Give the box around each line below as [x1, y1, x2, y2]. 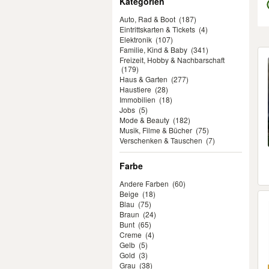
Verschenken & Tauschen [119, 135, 202, 145]
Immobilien [119, 94, 156, 104]
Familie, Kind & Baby [119, 44, 187, 55]
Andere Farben [119, 178, 169, 189]
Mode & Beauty [119, 115, 169, 125]
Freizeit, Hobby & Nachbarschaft [119, 55, 225, 65]
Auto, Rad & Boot [119, 14, 175, 24]
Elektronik [119, 34, 152, 44]
